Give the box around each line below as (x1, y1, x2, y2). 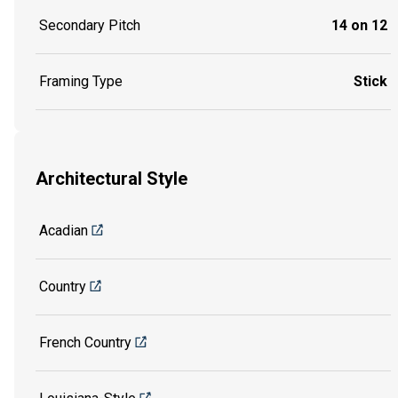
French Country (39, 334, 131, 352)
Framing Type (39, 72, 123, 90)
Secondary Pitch (39, 16, 140, 34)
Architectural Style (36, 167, 187, 189)
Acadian (39, 222, 88, 240)
